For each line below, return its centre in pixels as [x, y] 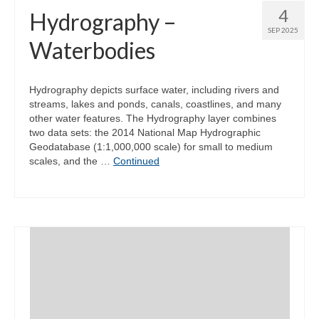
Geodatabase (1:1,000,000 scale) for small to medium [151, 147]
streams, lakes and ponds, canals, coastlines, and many [155, 104]
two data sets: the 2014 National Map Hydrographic [145, 133]
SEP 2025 [283, 30]
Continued [136, 161]
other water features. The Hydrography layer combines [153, 119]
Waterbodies [92, 51]
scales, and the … [71, 161]
